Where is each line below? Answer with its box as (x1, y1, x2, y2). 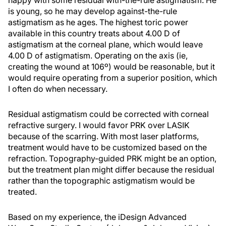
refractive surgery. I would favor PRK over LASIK (8, 120, 190, 130)
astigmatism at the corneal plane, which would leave (8, 39, 203, 49)
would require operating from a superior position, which (8, 72, 217, 83)
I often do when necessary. (8, 83, 107, 94)
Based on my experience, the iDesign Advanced (8, 211, 187, 222)
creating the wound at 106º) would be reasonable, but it (8, 61, 215, 72)
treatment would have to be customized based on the (8, 142, 207, 152)
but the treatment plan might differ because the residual (8, 164, 214, 175)
